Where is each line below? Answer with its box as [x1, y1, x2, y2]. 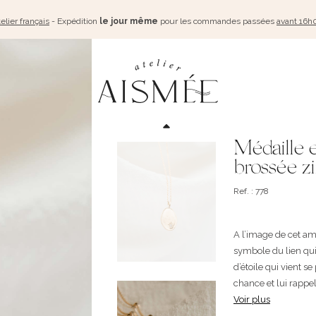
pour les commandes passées [158, 16, 276, 26]
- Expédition [49, 16, 99, 26]
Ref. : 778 [233, 186, 269, 196]
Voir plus [233, 294, 270, 305]
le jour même [99, 16, 158, 26]
